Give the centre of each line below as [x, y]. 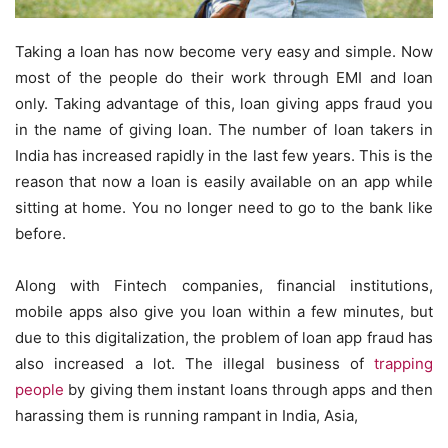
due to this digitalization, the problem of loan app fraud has [224, 337]
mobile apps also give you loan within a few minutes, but [224, 311]
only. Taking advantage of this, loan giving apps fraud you [224, 103]
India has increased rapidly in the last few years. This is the [224, 155]
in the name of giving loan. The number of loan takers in [224, 129]
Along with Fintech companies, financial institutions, [224, 285]
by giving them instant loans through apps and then [248, 389]
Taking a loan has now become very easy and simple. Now [224, 51]
